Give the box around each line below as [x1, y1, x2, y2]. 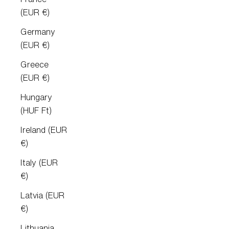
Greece [20, 58, 49, 71]
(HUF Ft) [20, 104, 52, 117]
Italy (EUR [20, 156, 58, 169]
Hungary [20, 91, 52, 104]
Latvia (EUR [20, 189, 64, 202]
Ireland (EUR [20, 124, 67, 136]
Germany [20, 26, 55, 38]
